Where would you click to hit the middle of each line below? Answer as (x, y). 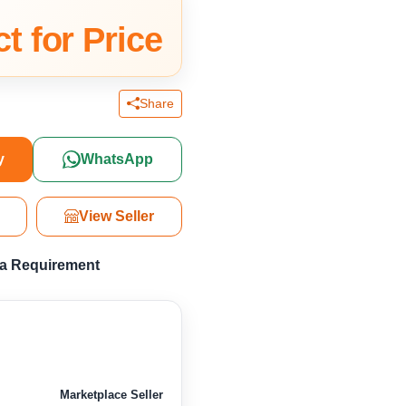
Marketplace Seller (112, 395)
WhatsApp (116, 159)
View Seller (117, 217)
